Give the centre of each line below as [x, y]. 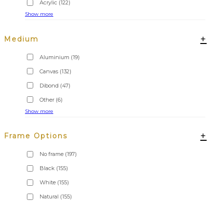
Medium [21, 39]
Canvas [49, 71]
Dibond [49, 85]
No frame [52, 154]
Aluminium [55, 57]
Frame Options [36, 136]
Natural [49, 197]
